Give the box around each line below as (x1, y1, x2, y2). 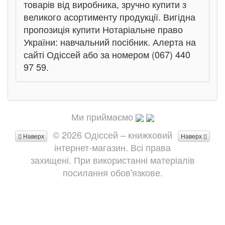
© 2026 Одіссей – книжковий (53, 128, 172, 141)
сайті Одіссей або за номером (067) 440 (24, 48, 190, 61)
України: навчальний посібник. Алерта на (24, 35, 196, 48)
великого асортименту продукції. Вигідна (24, 10, 195, 23)
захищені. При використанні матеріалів (30, 153, 195, 166)
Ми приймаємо (71, 110, 133, 123)
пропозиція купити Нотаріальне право (24, 23, 183, 36)
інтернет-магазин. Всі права (54, 141, 171, 154)
